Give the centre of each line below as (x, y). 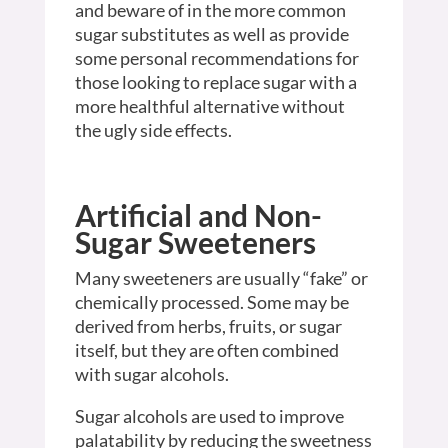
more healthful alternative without (209, 105)
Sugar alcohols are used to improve (209, 415)
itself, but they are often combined (206, 349)
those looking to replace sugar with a (215, 81)
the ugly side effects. (153, 129)
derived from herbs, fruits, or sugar (208, 325)
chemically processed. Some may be (211, 301)
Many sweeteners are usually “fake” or (221, 277)
